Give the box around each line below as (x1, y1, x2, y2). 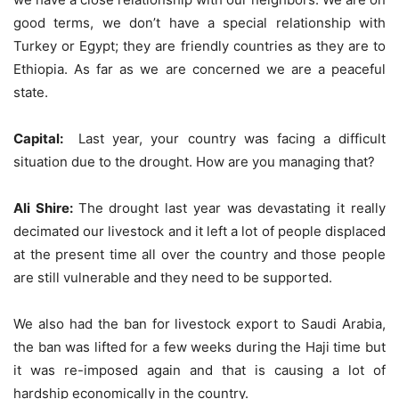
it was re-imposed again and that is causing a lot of (13, 361, 386, 379)
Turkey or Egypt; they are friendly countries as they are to (13, 37, 386, 54)
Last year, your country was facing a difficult (70, 129, 387, 147)
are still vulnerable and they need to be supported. (13, 268, 332, 286)
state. (13, 83, 48, 101)
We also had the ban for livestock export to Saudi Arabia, (13, 314, 386, 332)
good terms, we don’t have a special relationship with (13, 13, 386, 31)
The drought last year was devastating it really (77, 199, 387, 216)
